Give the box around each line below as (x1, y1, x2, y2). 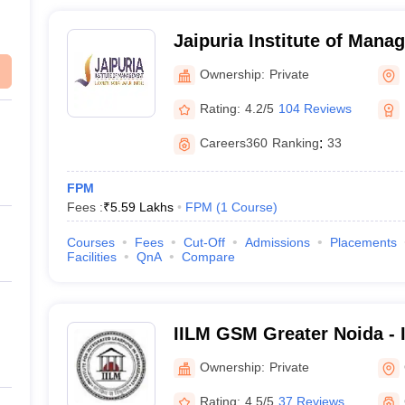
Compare (181, 250, 235, 264)
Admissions (244, 235, 310, 250)
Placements (329, 235, 397, 250)
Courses (66, 235, 115, 250)
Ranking (271, 136, 319, 150)
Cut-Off (183, 235, 225, 250)
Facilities (66, 250, 117, 264)
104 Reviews (278, 100, 352, 116)
